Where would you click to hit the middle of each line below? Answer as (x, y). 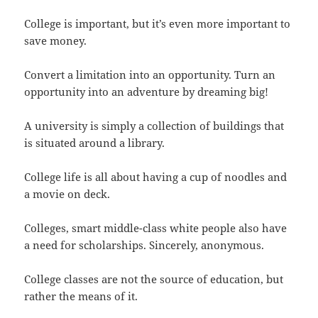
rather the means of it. (81, 296)
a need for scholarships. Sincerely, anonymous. (144, 245)
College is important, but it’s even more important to (158, 23)
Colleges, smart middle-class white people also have (156, 227)
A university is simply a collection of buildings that (154, 125)
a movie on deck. (67, 193)
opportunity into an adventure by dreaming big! (147, 91)
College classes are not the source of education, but (154, 279)
